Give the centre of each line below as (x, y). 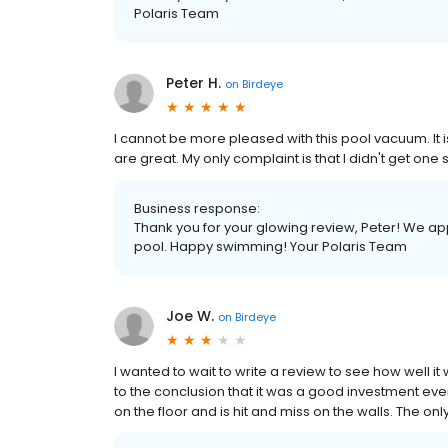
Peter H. (193, 83)
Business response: (197, 208)
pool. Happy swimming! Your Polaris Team (270, 246)
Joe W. (190, 316)
